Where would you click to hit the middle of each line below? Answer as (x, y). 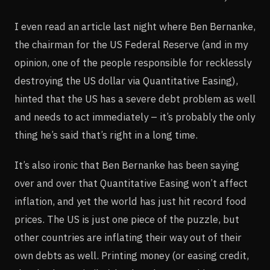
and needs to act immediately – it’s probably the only (135, 117)
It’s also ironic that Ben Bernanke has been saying (127, 165)
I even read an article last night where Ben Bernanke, (135, 27)
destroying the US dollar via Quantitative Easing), (126, 81)
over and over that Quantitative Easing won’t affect (131, 184)
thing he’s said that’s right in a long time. (106, 135)
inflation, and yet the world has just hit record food (130, 202)
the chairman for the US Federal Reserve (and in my (131, 45)
